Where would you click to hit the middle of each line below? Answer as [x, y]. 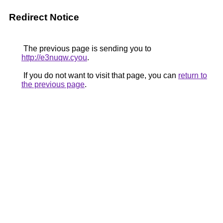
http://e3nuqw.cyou [54, 57]
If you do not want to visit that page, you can [100, 75]
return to [193, 75]
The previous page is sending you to [86, 49]
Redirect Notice [44, 17]
